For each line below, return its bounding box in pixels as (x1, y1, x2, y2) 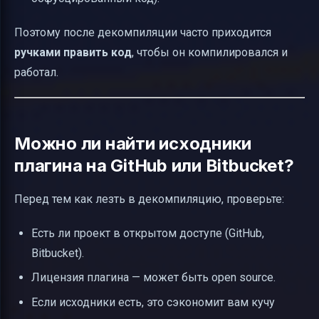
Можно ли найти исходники (14, 133, 252, 155)
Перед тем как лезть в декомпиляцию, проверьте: (14, 192, 284, 206)
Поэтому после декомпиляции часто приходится (14, 26, 271, 40)
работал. (14, 66, 58, 80)
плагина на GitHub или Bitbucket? (14, 155, 294, 177)
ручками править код (14, 46, 132, 60)
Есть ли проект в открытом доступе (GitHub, (31, 226, 264, 241)
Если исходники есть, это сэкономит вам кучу (31, 295, 275, 309)
